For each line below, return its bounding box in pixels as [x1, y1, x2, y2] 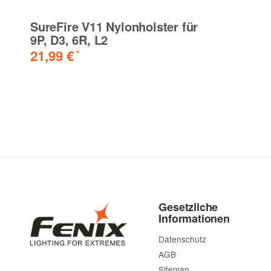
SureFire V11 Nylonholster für [30, 18, 198, 36]
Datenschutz [158, 233, 207, 246]
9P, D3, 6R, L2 [30, 31, 108, 49]
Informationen [158, 211, 230, 227]
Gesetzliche [158, 199, 218, 215]
